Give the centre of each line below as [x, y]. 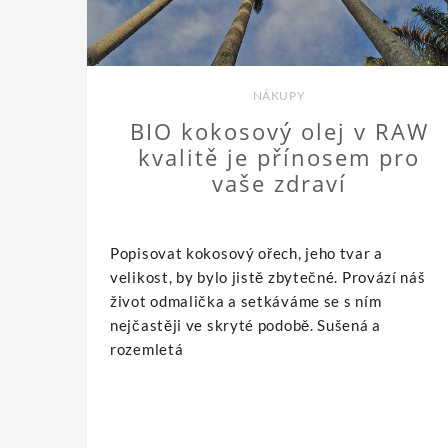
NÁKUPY [279, 96]
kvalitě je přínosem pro [279, 157]
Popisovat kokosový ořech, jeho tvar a [246, 253]
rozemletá [147, 349]
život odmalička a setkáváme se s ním [246, 301]
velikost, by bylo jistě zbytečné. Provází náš [268, 277]
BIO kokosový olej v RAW [279, 131]
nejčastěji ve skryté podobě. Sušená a [245, 325]
